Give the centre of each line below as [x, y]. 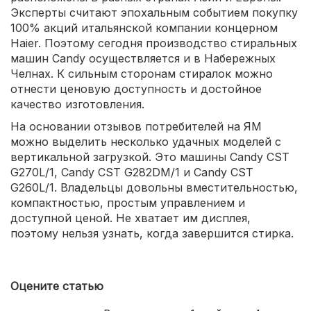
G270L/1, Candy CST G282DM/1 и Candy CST [132, 173]
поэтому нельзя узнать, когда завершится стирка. [152, 234]
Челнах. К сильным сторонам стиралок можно [142, 74]
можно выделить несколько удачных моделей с [146, 142]
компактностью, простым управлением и [128, 203]
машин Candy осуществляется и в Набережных [143, 59]
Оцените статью [57, 286]
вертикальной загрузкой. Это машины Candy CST [150, 157]
